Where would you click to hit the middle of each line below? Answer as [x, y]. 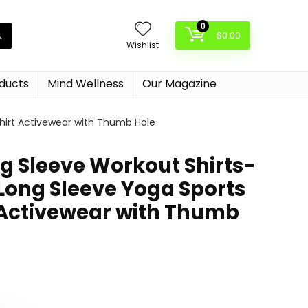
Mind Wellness [86, 84]
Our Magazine [179, 84]
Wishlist [143, 45]
